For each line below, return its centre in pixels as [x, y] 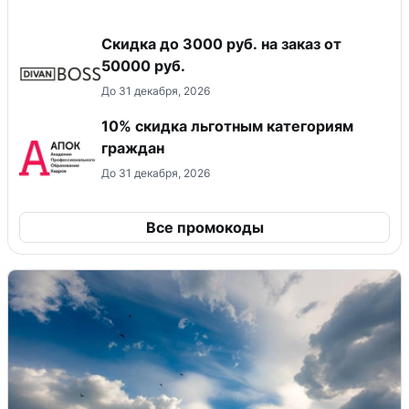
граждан [133, 147]
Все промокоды [204, 227]
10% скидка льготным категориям [227, 126]
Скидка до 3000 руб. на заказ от [221, 43]
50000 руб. [143, 65]
